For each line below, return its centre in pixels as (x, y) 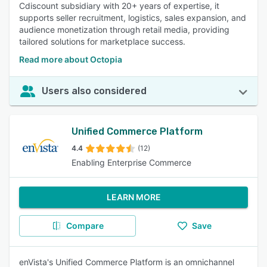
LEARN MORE (133, 197)
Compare (85, 226)
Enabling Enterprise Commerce (131, 162)
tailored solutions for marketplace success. (102, 41)
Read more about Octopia (71, 59)
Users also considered (94, 91)
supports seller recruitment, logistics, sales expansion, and (133, 18)
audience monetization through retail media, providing (124, 30)
